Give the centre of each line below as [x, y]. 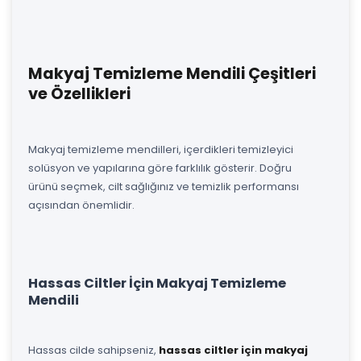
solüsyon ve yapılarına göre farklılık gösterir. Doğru [160, 168]
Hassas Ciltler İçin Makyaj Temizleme [157, 283]
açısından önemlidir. [81, 205]
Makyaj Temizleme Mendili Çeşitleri [172, 73]
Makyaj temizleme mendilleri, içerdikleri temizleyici [161, 149]
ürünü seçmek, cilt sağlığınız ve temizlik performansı [164, 186]
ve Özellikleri [79, 93]
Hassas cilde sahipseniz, [93, 350]
